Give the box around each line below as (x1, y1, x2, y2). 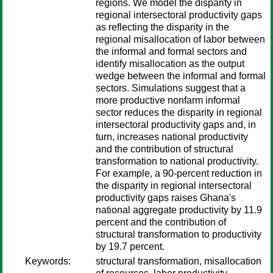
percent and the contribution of (96, 217, 226, 227)
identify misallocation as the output (96, 58, 244, 69)
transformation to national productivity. (96, 156, 258, 166)
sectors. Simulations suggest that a (96, 83, 246, 93)
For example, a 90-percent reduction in (96, 168, 262, 179)
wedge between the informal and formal (96, 71, 266, 81)
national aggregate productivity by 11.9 (96, 205, 262, 215)
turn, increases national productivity (96, 132, 248, 142)
